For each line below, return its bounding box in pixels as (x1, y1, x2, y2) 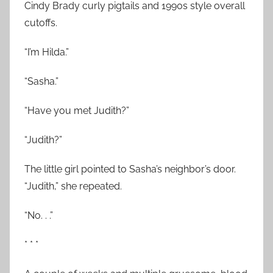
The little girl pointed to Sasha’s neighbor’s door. (24, 163, 236, 175)
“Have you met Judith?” (24, 104, 129, 116)
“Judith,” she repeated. (24, 180, 122, 192)
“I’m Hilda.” (24, 46, 69, 58)
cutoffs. (24, 16, 57, 29)
